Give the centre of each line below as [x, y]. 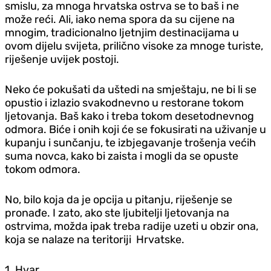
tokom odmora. [43, 169]
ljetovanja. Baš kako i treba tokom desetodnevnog [129, 116]
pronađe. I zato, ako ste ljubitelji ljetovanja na [117, 213]
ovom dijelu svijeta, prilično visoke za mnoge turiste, [134, 46]
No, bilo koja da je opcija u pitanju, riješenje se [119, 199]
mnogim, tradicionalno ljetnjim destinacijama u [122, 32]
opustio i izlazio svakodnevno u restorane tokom [124, 103]
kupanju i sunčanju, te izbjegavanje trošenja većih [130, 142]
